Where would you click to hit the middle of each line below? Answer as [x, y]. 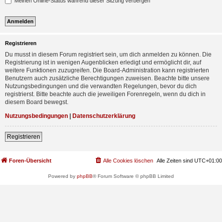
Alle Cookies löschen [128, 160]
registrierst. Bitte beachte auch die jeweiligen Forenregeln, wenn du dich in [105, 94]
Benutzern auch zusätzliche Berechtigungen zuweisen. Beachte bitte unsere [107, 78]
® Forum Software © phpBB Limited [133, 176]
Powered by [62, 176]
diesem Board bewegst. [37, 102]
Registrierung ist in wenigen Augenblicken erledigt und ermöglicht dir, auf [103, 62]
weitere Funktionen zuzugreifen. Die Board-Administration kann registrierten [107, 70]
